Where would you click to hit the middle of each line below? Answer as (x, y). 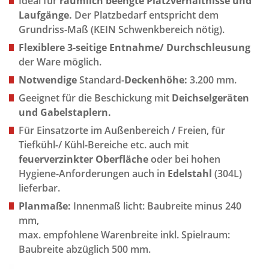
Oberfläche (122, 159)
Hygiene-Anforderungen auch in (93, 174)
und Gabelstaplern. (65, 112)
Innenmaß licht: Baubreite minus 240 (157, 206)
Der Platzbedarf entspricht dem (145, 15)
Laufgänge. (45, 15)
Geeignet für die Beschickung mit (95, 98)
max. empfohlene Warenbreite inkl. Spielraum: (124, 235)
